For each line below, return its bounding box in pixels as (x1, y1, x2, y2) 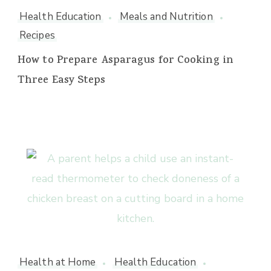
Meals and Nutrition (119, 10, 213, 24)
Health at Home (19, 255, 96, 270)
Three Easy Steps (18, 73, 106, 90)
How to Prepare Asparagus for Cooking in (18, 53, 233, 70)
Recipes (19, 28, 55, 43)
